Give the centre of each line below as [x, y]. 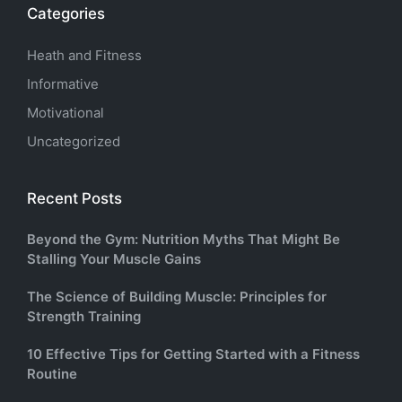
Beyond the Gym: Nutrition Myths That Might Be [184, 240]
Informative [63, 83]
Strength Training [84, 317]
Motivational [66, 112]
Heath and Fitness [84, 55]
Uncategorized [74, 141]
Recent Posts [74, 198]
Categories [66, 14]
